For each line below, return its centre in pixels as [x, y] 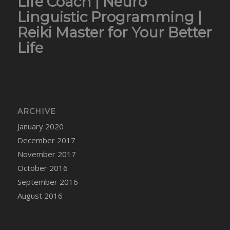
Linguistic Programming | [109, 17]
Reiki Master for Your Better [114, 32]
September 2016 [47, 181]
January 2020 [40, 126]
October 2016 [42, 168]
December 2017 [46, 140]
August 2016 [40, 195]
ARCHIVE [36, 111]
